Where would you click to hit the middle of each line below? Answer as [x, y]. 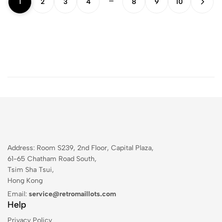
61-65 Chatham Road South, [52, 159]
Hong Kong [25, 180]
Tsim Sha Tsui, [31, 169]
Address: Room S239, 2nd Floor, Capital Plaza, [81, 148]
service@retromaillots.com [72, 194]
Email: [18, 194]
